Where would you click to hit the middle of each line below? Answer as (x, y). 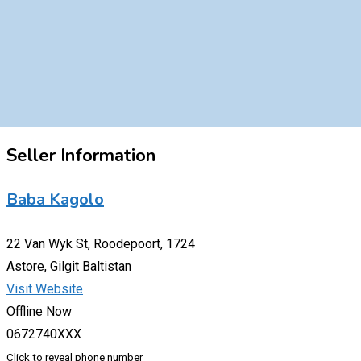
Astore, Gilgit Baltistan (69, 266)
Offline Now (39, 311)
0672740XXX (44, 334)
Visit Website (45, 288)
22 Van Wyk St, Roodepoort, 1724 (101, 243)
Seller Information (81, 156)
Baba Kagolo (55, 200)
